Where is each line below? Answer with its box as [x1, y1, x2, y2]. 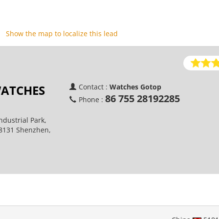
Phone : [78, 95, 105, 104]
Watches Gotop [109, 82, 161, 91]
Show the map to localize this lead [6, 29, 118, 38]
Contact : [78, 82, 109, 91]
